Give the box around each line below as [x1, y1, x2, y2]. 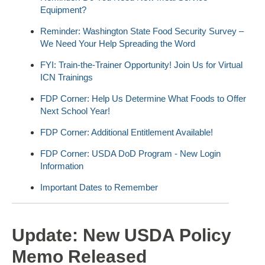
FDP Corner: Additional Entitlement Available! [40, 127, 213, 137]
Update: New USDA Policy [12, 225, 231, 245]
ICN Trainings [40, 72, 93, 82]
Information [40, 160, 83, 171]
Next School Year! [40, 105, 110, 116]
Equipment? [40, 4, 86, 15]
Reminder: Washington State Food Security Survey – [40, 25, 244, 36]
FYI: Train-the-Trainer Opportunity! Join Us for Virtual [40, 59, 243, 70]
